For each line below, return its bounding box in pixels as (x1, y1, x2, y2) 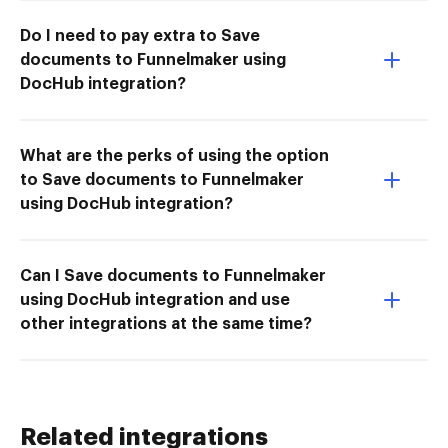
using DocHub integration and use (20, 291, 290, 308)
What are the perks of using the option (20, 147, 329, 164)
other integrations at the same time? (20, 315, 312, 332)
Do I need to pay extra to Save (20, 27, 260, 44)
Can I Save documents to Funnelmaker (20, 267, 326, 284)
